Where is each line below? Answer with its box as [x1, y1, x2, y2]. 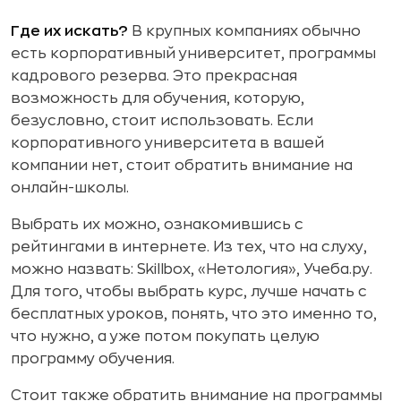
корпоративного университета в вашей [11, 135, 324, 150]
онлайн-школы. [11, 180, 129, 195]
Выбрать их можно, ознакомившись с [11, 217, 303, 232]
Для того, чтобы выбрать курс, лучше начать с [11, 284, 367, 299]
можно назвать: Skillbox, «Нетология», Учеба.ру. [11, 261, 372, 277]
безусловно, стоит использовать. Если [11, 113, 313, 128]
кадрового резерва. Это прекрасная [11, 68, 297, 83]
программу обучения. [11, 351, 175, 366]
